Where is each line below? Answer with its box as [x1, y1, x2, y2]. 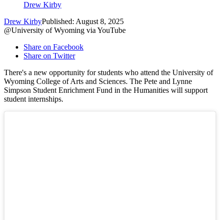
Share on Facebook [24, 43, 83, 52]
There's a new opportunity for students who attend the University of [4, 68, 213, 77]
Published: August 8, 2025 [42, 17, 124, 26]
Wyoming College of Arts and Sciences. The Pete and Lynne [4, 77, 192, 86]
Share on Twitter [24, 52, 75, 60]
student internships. [4, 95, 63, 104]
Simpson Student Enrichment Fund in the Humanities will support [4, 86, 208, 95]
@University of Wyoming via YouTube [4, 26, 126, 35]
